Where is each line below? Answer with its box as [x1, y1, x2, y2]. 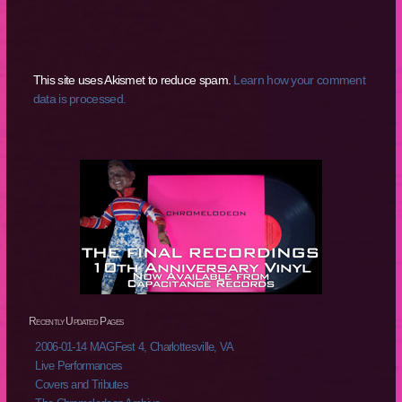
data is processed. [32, 91, 127, 106]
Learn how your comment [233, 72, 366, 87]
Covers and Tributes [35, 378, 129, 392]
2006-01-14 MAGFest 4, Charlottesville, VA [35, 340, 234, 354]
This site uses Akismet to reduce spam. [32, 72, 234, 87]
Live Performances [35, 359, 123, 373]
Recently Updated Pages [28, 315, 124, 328]
